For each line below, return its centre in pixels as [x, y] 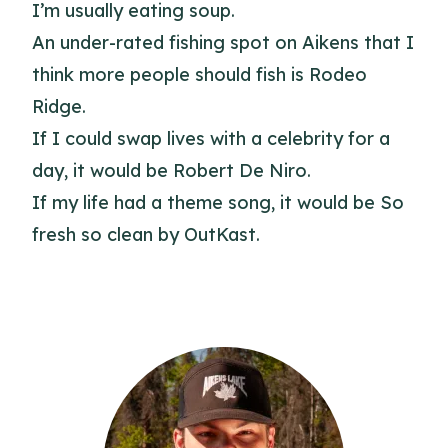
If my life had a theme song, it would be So [218, 202]
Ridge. [59, 106]
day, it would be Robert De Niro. [171, 170]
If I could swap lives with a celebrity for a [211, 138]
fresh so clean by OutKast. [146, 234]
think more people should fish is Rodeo [199, 74]
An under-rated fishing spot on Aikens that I [223, 42]
